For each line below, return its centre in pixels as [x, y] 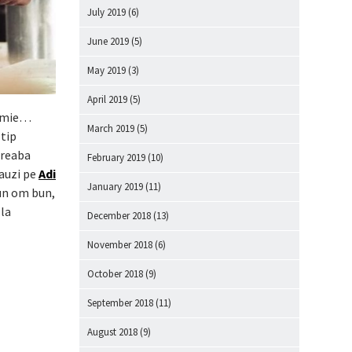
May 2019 [106, 70]
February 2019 [116, 158]
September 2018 [120, 303]
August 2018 [112, 332]
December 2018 [119, 216]
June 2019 [108, 41]
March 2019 [111, 128]
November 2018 [120, 245]
